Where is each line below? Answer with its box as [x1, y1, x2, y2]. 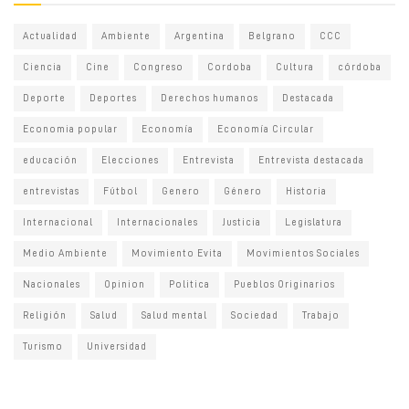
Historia [286, 185, 327, 196]
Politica [169, 278, 210, 289]
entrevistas [23, 185, 79, 196]
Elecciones [101, 154, 159, 165]
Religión [23, 309, 67, 320]
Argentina [174, 30, 225, 41]
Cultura [276, 61, 314, 72]
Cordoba [207, 61, 252, 72]
